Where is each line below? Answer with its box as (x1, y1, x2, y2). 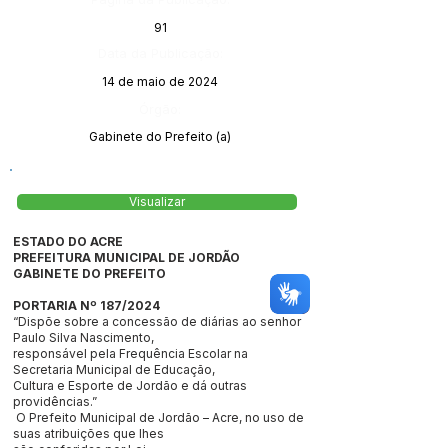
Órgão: (139, 101, 181, 117)
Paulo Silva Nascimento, (13, 330, 157, 345)
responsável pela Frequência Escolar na (13, 346, 248, 361)
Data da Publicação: (97, 45, 223, 61)
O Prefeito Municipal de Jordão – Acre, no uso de (13, 410, 304, 425)
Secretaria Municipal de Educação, (13, 362, 218, 377)
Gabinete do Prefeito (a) (89, 129, 231, 144)
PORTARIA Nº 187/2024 (13, 298, 163, 313)
